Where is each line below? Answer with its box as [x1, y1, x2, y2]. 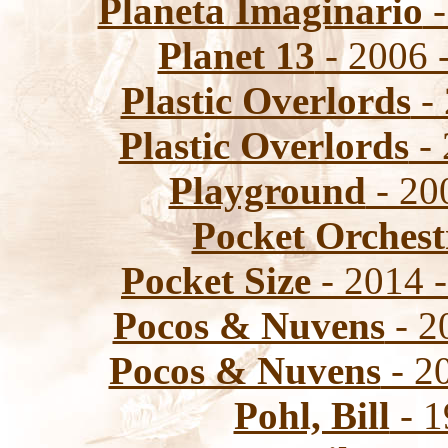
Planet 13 [157, 34, 315, 77]
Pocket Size [121, 259, 311, 302]
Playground [168, 169, 366, 212]
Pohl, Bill [233, 394, 390, 437]
